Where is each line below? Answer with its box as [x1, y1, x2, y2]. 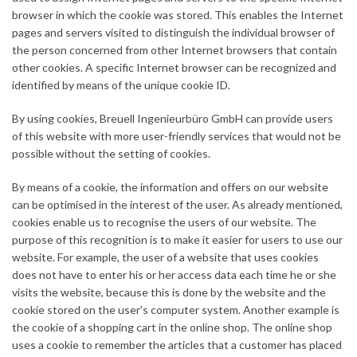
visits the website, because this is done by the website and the [12, 285, 326, 300]
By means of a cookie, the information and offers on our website [12, 180, 328, 194]
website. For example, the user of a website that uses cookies [12, 250, 319, 265]
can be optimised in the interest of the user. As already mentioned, [12, 198, 343, 212]
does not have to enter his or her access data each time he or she [12, 268, 336, 282]
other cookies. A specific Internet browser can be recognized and [12, 61, 336, 75]
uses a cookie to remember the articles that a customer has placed [12, 338, 342, 352]
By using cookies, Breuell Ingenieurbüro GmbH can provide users [12, 112, 333, 126]
